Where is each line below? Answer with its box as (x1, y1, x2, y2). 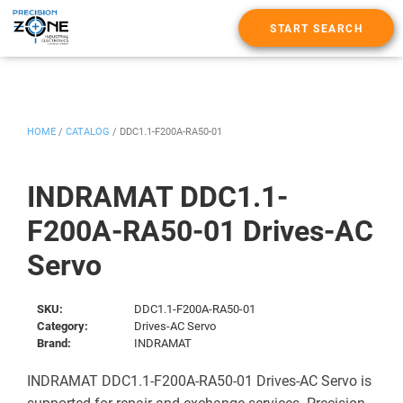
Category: (37, 318, 89, 333)
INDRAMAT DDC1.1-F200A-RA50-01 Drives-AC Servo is (27, 372, 372, 390)
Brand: (37, 336, 72, 350)
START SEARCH (270, 22, 363, 36)
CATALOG (66, 125, 110, 138)
